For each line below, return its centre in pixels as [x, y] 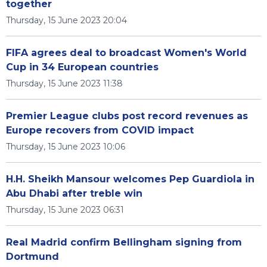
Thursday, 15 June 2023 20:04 [66, 20]
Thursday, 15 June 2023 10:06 [66, 147]
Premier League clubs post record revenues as [127, 116]
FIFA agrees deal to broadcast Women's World [126, 53]
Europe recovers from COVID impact [100, 130]
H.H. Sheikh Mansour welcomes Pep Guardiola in [130, 179]
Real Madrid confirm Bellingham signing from [124, 242]
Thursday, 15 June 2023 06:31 [65, 210]
